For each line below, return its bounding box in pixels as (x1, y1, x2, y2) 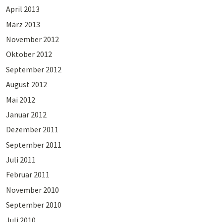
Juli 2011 (5, 155, 36, 165)
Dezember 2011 (5, 124, 58, 135)
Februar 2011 (5, 169, 50, 180)
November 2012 (5, 34, 59, 44)
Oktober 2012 (5, 49, 52, 59)
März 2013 (5, 19, 40, 29)
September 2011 (5, 139, 61, 150)
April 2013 (5, 4, 40, 14)
